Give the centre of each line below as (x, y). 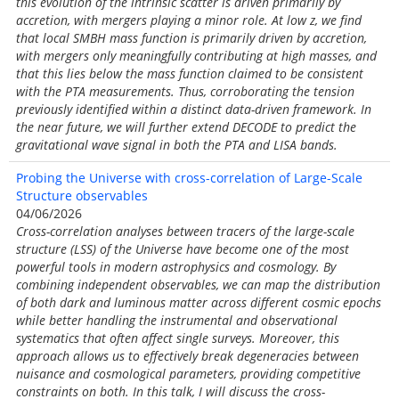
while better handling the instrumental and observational (177, 320)
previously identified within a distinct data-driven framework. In (194, 109)
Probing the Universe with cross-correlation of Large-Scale (189, 178)
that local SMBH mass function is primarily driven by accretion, (191, 38)
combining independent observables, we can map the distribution (198, 285)
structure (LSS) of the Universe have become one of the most (183, 249)
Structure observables (82, 195)
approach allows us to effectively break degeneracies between (187, 356)
